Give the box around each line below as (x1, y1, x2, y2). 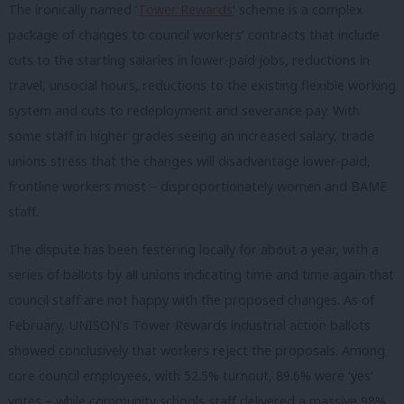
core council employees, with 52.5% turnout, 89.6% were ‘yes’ (8, 366, 373, 384)
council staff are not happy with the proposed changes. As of (8, 290, 374, 308)
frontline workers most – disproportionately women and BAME (8, 178, 387, 196)
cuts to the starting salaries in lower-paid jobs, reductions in (8, 51, 370, 69)
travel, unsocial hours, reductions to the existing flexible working (8, 77, 396, 95)
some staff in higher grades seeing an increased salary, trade (8, 127, 374, 145)
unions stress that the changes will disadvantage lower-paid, (8, 152, 371, 170)
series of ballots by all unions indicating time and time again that (8, 265, 394, 283)
